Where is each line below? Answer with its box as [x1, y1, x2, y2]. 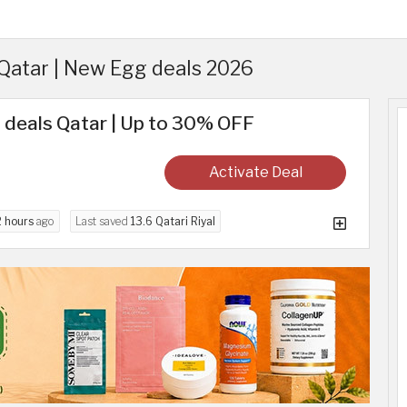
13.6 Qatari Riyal [131, 213, 215, 228]
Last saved [75, 213, 131, 228]
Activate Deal [208, 163, 303, 181]
